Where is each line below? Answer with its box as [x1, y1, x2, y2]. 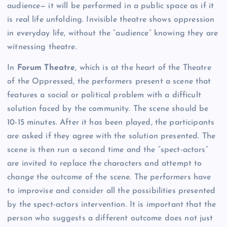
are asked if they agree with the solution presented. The [7, 132, 215, 141]
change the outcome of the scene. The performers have [7, 173, 211, 182]
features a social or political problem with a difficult [7, 91, 201, 100]
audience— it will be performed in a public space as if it [7, 2, 214, 11]
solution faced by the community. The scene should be [7, 105, 209, 113]
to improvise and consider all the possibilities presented [7, 187, 216, 196]
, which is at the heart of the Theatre [75, 64, 211, 72]
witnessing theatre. [7, 43, 77, 52]
